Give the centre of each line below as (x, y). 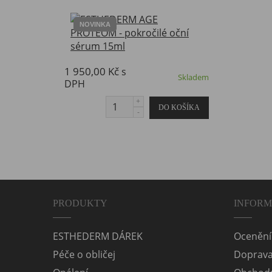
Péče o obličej (84, 254)
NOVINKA (95, 24)
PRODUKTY (80, 203)
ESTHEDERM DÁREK (98, 236)
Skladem (193, 77)
